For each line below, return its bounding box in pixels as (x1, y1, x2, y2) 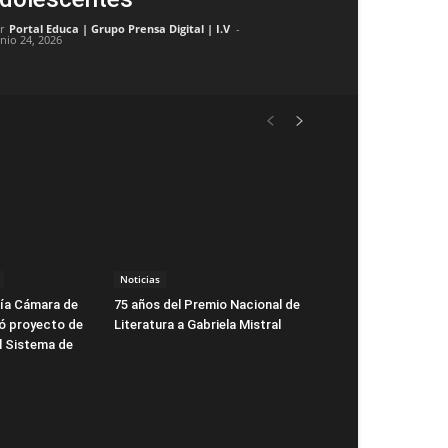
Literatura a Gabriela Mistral (114, 316, 281, 332)
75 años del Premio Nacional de (114, 296, 300, 312)
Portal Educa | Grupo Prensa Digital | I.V (9, 21, 230, 36)
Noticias (120, 271, 160, 286)
